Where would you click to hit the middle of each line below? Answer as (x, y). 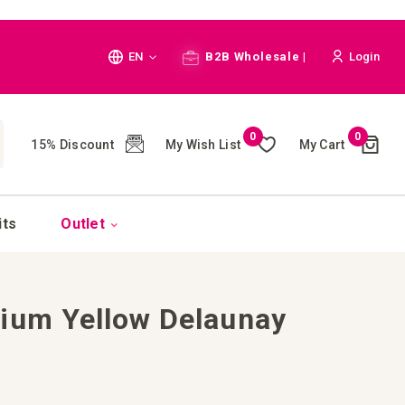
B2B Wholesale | (254, 57)
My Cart (322, 144)
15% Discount (73, 145)
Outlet (83, 224)
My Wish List (204, 144)
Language (136, 56)
